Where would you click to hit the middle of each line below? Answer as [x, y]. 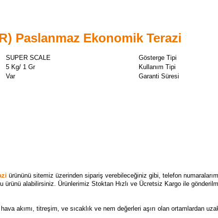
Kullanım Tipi [157, 67]
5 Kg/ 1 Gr [20, 67]
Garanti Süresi [160, 76]
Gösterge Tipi [158, 58]
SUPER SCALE [28, 58]
